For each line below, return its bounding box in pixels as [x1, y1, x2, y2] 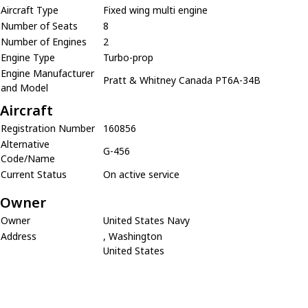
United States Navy [103, 213, 190, 227]
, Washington [103, 229, 162, 243]
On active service [103, 167, 179, 181]
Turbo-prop [103, 50, 153, 64]
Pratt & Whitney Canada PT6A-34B [103, 73, 261, 87]
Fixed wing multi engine [103, 3, 208, 16]
